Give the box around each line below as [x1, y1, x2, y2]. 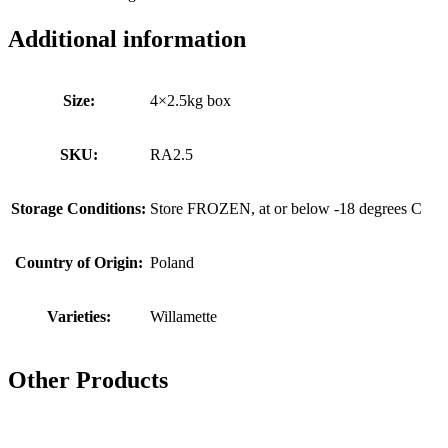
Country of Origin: [14, 253, 143, 271]
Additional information [8, 26, 246, 52]
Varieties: [46, 307, 111, 325]
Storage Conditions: [11, 199, 146, 217]
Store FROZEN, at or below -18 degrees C [150, 199, 422, 217]
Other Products [8, 366, 168, 393]
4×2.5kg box [150, 91, 231, 109]
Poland [150, 253, 194, 271]
